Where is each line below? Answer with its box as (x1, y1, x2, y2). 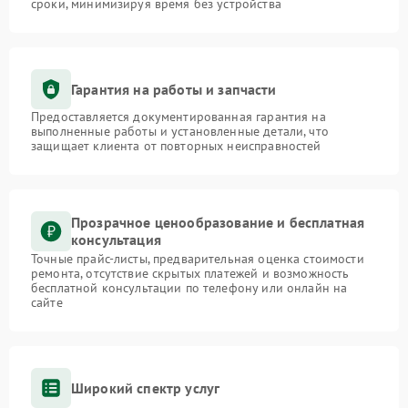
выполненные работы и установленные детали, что (31, 123, 329, 140)
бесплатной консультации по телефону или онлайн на (31, 280, 348, 297)
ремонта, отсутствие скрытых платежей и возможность (31, 265, 350, 282)
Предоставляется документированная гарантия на (31, 108, 326, 126)
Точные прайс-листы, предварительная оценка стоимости (31, 250, 364, 268)
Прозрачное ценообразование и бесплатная (71, 213, 365, 232)
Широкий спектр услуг (71, 378, 220, 397)
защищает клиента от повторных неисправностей (31, 138, 321, 155)
